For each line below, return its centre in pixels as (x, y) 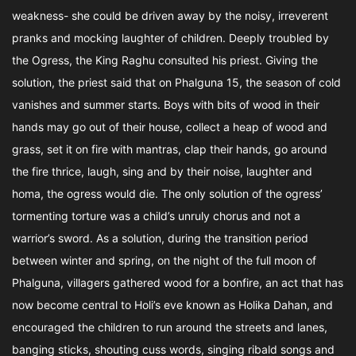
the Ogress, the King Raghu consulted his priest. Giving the (165, 60)
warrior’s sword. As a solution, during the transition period (160, 238)
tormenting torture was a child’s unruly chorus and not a (156, 216)
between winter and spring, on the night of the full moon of (164, 260)
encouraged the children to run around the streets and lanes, (170, 327)
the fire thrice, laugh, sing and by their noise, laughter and (162, 171)
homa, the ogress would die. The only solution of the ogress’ (167, 193)
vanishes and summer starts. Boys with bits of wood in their (166, 104)
